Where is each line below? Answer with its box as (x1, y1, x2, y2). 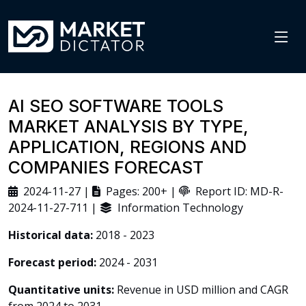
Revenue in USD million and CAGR (114, 282, 288, 297)
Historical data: (8, 227, 93, 242)
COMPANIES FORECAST (8, 157, 204, 178)
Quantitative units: (8, 282, 114, 297)
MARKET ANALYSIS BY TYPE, (8, 116, 249, 137)
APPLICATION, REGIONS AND (8, 137, 247, 157)
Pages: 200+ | (100, 184, 179, 199)
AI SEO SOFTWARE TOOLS (8, 96, 223, 116)
